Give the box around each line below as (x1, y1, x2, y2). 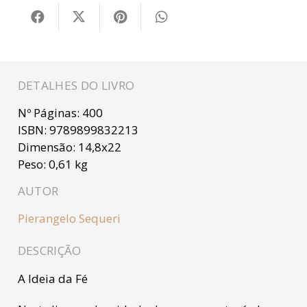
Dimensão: (17, 138, 78, 155)
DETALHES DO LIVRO (17, 77, 135, 93)
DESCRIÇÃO (17, 243, 82, 259)
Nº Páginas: (17, 104, 82, 121)
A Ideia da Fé (17, 271, 88, 287)
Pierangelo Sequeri (17, 210, 121, 226)
